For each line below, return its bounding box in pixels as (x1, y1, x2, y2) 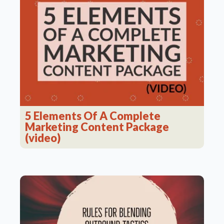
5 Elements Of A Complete (25, 108, 160, 122)
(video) (25, 130, 60, 144)
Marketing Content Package (25, 119, 169, 133)
